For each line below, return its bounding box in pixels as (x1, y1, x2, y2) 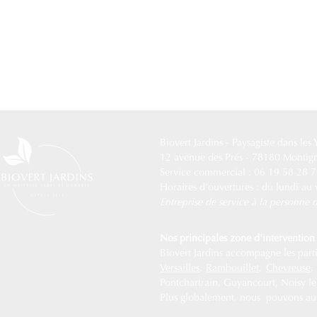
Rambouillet (206, 264, 260, 274)
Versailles (160, 264, 200, 274)
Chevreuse (265, 264, 311, 274)
